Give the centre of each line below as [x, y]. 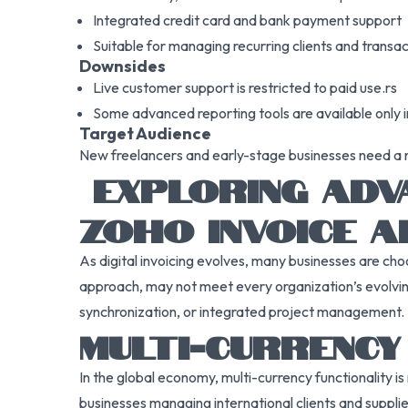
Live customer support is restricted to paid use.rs [245, 87]
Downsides [122, 66]
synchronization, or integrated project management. [242, 311]
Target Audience [145, 133]
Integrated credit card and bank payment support [247, 20]
